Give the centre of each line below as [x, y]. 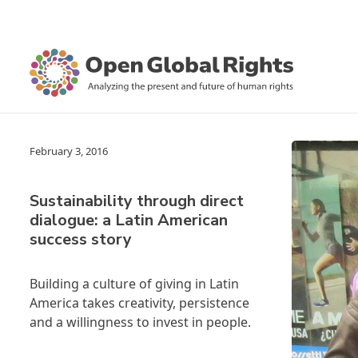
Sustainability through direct [137, 201]
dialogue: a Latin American [129, 220]
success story [81, 239]
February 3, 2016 [69, 151]
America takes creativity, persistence [139, 303]
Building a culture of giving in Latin [134, 284]
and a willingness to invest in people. [140, 322]
